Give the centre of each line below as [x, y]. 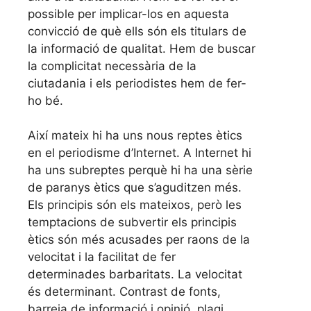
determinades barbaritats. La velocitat [135, 275]
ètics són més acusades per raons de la [139, 240]
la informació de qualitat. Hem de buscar [142, 48]
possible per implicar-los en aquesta [128, 14]
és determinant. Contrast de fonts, [124, 292]
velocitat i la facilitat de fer [102, 257]
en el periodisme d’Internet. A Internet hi [140, 153]
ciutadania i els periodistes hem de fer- [137, 83]
